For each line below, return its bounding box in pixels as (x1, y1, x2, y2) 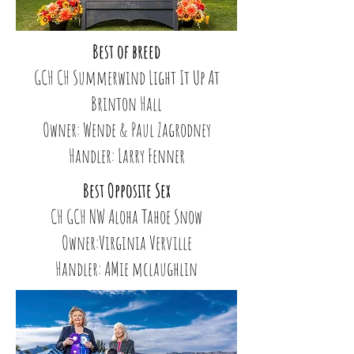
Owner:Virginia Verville (61, 231, 192, 254)
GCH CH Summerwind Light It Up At (33, 66, 220, 89)
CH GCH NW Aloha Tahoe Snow (51, 205, 202, 228)
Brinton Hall (91, 92, 162, 115)
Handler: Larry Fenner (68, 144, 185, 168)
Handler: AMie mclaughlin (55, 257, 198, 281)
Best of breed (92, 40, 160, 63)
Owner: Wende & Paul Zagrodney (42, 118, 211, 141)
